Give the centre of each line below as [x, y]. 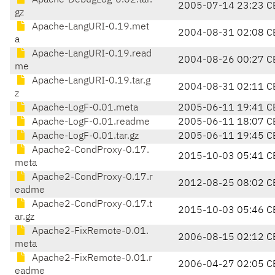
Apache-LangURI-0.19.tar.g [90, 81]
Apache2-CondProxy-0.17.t [91, 205]
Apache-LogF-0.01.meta [84, 108]
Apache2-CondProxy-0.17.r [91, 178]
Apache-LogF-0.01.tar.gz [84, 137]
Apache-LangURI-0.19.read [91, 54]
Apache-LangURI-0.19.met [89, 27]
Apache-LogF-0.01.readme [90, 122]
